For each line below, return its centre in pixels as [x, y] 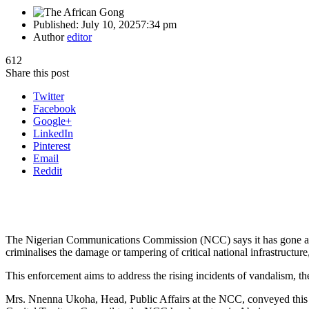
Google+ [52, 121]
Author [50, 37]
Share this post [37, 72]
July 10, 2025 [111, 24]
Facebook [54, 108]
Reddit [48, 170]
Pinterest [52, 146]
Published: [57, 24]
